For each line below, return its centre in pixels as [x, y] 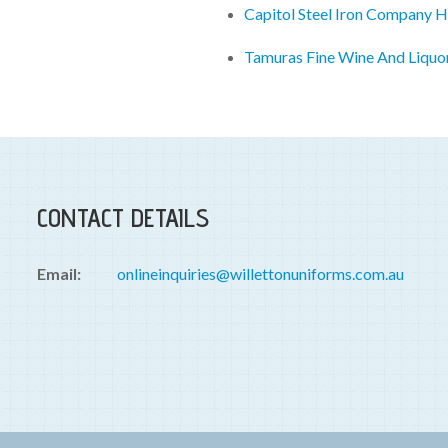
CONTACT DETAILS [123, 218]
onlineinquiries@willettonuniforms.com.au [260, 274]
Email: [59, 274]
